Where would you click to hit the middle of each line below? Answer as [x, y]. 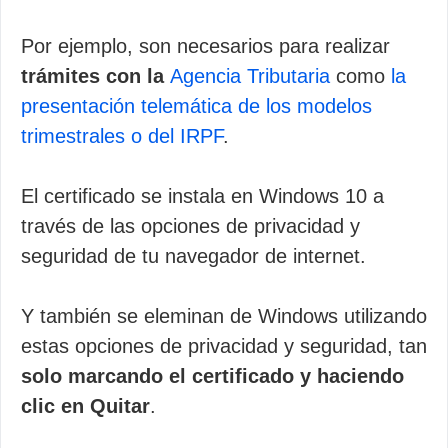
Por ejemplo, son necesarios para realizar [205, 46]
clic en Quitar [85, 406]
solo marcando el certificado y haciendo [212, 376]
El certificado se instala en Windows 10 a [202, 196]
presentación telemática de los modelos [196, 106]
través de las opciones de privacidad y [190, 226]
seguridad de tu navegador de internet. [193, 256]
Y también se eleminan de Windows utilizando [224, 316]
